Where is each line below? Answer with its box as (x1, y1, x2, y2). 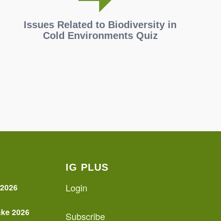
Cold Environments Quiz (42, 30, 158, 41)
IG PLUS (65, 162, 109, 173)
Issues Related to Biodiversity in (24, 19, 177, 31)
